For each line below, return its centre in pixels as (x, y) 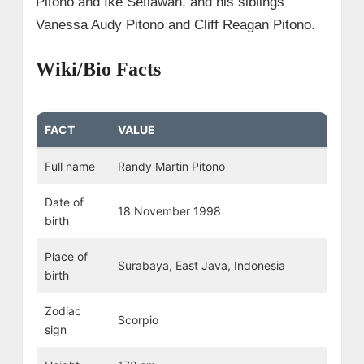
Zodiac (63, 310)
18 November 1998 (169, 210)
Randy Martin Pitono (171, 166)
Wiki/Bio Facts (98, 69)
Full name (69, 166)
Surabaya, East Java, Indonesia (201, 265)
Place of (66, 256)
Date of (64, 201)
